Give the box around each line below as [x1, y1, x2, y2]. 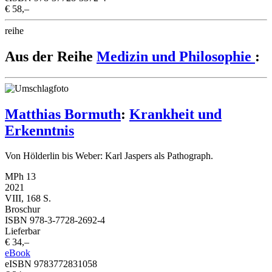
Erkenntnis [5, 122, 74, 138]
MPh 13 [5, 171, 36, 182]
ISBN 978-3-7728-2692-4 [5, 215, 105, 226]
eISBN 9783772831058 [5, 259, 97, 270]
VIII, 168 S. [5, 193, 51, 204]
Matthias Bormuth [5, 106, 121, 122]
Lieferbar [5, 226, 40, 237]
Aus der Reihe [5, 48, 97, 64]
